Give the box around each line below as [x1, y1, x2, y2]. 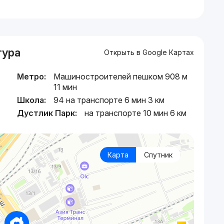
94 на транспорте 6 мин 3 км [53, 95, 164, 105]
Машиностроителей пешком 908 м [53, 71, 187, 82]
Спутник [143, 150, 172, 159]
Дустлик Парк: [17, 108, 77, 118]
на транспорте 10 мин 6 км [84, 108, 186, 118]
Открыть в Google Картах [103, 48, 194, 57]
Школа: [17, 95, 46, 105]
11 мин [53, 82, 77, 92]
